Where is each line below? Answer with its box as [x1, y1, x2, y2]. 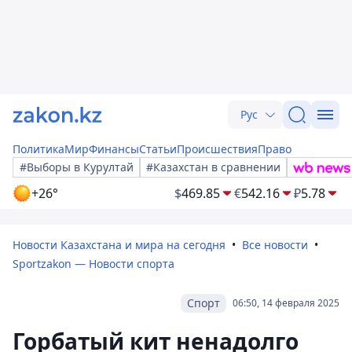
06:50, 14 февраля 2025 [233, 296, 339, 310]
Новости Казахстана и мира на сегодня [13, 237, 225, 252]
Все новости [242, 237, 308, 252]
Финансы [89, 141, 139, 156]
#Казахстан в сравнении [146, 159, 280, 174]
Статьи [139, 141, 177, 156]
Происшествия [177, 141, 258, 156]
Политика [13, 141, 64, 156]
